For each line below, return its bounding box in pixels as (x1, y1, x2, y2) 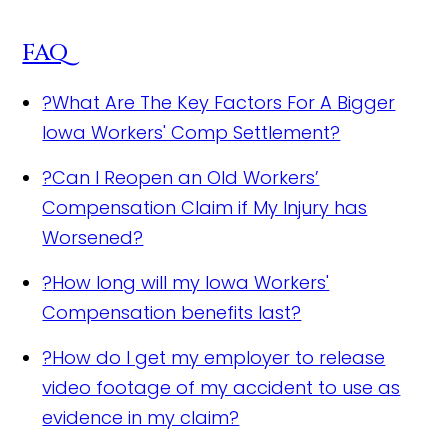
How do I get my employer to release (52, 344, 386, 370)
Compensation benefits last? (42, 299, 302, 325)
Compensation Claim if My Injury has (42, 194, 368, 220)
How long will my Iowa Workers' (52, 269, 330, 295)
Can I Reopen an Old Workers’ (52, 164, 320, 190)
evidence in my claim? (42, 404, 240, 430)
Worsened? (42, 224, 144, 250)
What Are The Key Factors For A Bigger (52, 89, 396, 115)
